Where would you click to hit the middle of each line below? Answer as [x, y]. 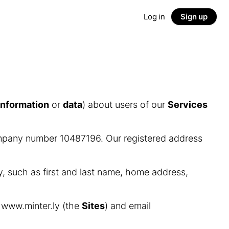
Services [188, 105]
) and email [128, 206]
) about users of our [125, 105]
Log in [154, 16]
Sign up [194, 16]
